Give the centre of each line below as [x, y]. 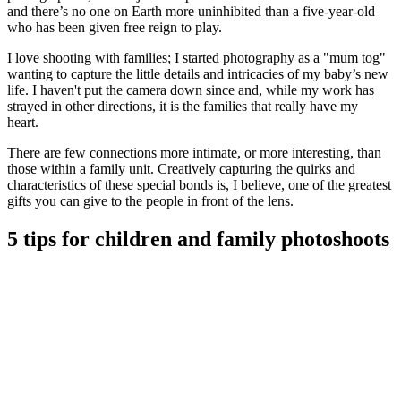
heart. [25, 123]
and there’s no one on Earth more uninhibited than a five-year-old [191, 12]
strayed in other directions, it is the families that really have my [183, 107]
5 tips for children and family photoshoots [198, 239]
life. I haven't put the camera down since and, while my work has [191, 90]
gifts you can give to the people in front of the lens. [150, 201]
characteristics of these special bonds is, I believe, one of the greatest [199, 185]
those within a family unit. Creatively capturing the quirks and [181, 169]
